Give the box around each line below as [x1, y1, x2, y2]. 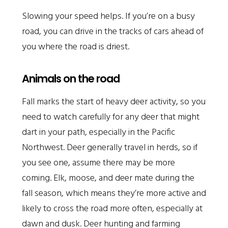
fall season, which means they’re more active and [21, 186, 206, 201]
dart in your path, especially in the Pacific [21, 125, 175, 140]
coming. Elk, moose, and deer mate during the [21, 170, 194, 186]
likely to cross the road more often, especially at [21, 201, 203, 216]
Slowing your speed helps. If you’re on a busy [21, 9, 195, 24]
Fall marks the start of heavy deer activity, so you [21, 94, 206, 109]
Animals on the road [21, 71, 120, 86]
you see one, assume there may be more [21, 155, 175, 170]
